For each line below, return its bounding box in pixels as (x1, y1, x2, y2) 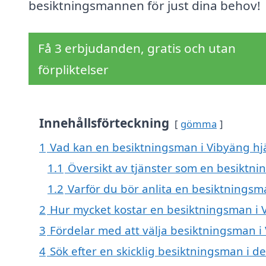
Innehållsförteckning (39, 115, 169, 132)
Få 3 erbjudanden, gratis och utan (38, 40, 236, 57)
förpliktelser (38, 61, 109, 78)
